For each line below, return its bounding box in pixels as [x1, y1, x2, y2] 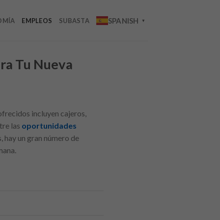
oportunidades [22, 121, 77, 130]
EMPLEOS [22, 16, 53, 25]
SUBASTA [59, 16, 89, 25]
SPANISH [108, 16, 139, 25]
